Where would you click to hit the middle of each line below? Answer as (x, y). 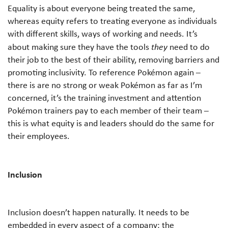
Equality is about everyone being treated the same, (101, 8)
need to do (190, 47)
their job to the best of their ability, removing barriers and (113, 59)
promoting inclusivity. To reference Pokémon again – (104, 72)
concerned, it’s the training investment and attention (104, 97)
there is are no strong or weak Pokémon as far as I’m (105, 85)
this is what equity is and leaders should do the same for (111, 123)
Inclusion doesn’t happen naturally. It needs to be (98, 212)
